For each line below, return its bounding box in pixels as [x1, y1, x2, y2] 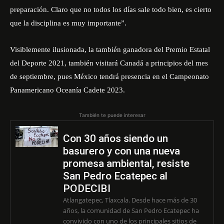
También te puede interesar [78, 112, 145, 118]
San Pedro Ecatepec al [62, 170, 167, 182]
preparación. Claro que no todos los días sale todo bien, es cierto [10, 5, 211, 13]
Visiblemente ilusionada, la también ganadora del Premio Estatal [10, 45, 210, 53]
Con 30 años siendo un [62, 132, 168, 144]
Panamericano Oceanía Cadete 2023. [10, 86, 125, 94]
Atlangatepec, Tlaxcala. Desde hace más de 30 [62, 195, 197, 204]
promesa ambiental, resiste [62, 157, 189, 169]
